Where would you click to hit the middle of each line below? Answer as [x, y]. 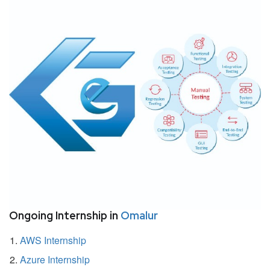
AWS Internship [53, 240]
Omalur [139, 215]
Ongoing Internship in [65, 215]
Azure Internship [55, 259]
